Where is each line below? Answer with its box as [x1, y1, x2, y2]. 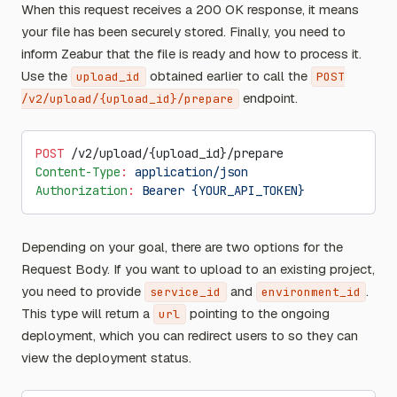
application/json [128, 164, 248, 180]
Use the [21, 67, 71, 84]
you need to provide [21, 283, 144, 300]
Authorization [35, 183, 128, 198]
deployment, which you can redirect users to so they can [21, 327, 358, 344]
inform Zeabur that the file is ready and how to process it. [21, 45, 362, 62]
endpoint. [239, 90, 299, 106]
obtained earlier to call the [145, 67, 311, 84]
